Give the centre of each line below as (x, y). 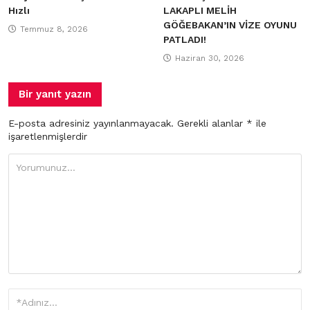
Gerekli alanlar (212, 123)
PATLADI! (185, 39)
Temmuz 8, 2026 (54, 29)
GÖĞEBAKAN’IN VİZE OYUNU (230, 25)
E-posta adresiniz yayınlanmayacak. (91, 123)
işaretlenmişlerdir (48, 136)
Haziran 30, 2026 (210, 58)
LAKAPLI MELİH (200, 10)
